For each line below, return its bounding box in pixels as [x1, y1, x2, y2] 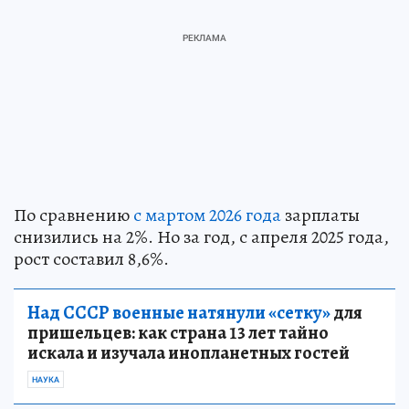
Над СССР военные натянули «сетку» [27, 299, 330, 325]
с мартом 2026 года [133, 202, 281, 227]
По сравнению [14, 202, 133, 227]
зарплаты [281, 202, 360, 227]
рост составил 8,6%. [14, 246, 169, 271]
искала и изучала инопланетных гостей [27, 340, 350, 365]
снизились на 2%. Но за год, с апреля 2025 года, [14, 224, 389, 249]
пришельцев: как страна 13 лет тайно [27, 320, 329, 345]
